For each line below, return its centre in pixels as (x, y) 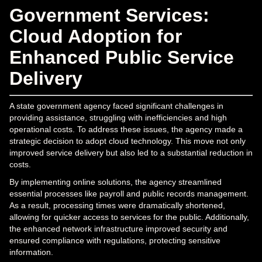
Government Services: (109, 15)
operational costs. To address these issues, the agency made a (126, 129)
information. (31, 252)
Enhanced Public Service (122, 57)
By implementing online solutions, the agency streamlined (116, 182)
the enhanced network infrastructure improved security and (118, 228)
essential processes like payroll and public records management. (129, 193)
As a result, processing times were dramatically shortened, (117, 205)
